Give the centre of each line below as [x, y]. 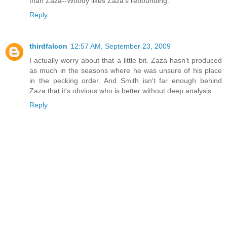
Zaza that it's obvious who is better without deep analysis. [121, 91]
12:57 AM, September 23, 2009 [121, 46]
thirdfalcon [48, 46]
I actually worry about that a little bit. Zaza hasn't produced [126, 61]
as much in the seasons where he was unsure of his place [126, 71]
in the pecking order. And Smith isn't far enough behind [126, 81]
